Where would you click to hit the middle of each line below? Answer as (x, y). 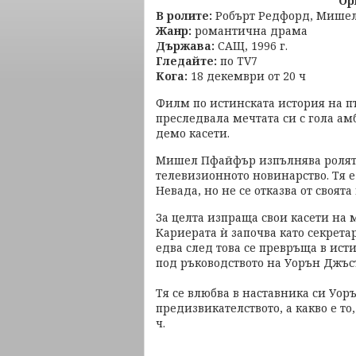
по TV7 (237, 61)
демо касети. (193, 133)
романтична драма (251, 31)
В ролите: (184, 15)
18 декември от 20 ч (247, 76)
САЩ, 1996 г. (251, 46)
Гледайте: (186, 61)
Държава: (185, 46)
